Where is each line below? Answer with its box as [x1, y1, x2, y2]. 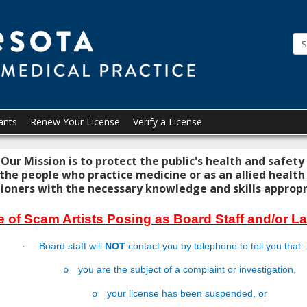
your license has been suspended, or [106, 288, 267, 299]
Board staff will [39, 241, 106, 251]
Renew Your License [30, 115, 120, 128]
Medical [219, 70, 302, 101]
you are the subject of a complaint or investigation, [77, 264, 296, 275]
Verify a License [133, 115, 202, 128]
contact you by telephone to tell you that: [125, 241, 304, 251]
